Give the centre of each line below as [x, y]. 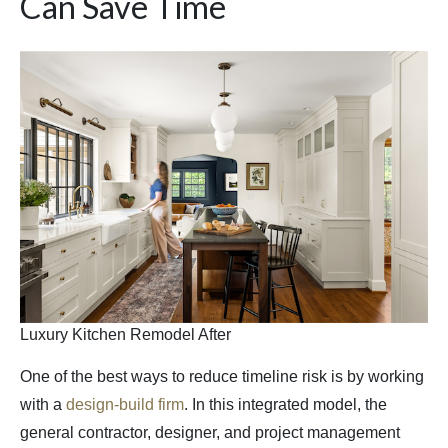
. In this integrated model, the [285, 405]
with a [43, 405]
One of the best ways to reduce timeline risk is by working [222, 377]
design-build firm [125, 405]
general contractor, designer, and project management [210, 433]
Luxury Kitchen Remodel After [125, 335]
